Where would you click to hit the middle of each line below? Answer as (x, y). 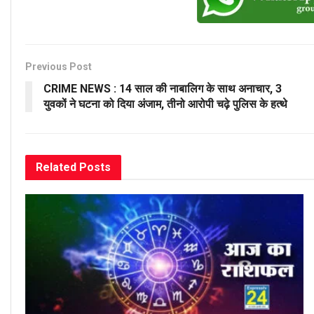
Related (56, 168)
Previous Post (59, 67)
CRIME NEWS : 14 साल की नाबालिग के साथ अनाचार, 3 (163, 89)
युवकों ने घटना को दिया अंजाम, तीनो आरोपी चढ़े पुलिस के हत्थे (165, 104)
